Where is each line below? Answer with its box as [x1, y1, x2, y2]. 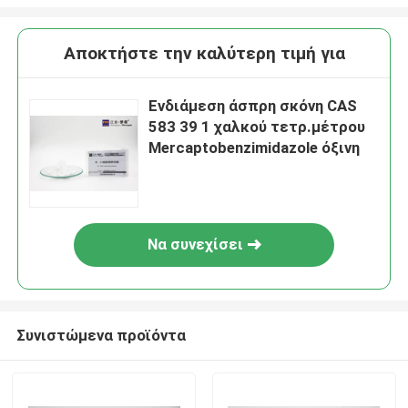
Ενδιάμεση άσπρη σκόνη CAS [148, 97, 358, 116]
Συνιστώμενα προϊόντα [15, 325, 186, 344]
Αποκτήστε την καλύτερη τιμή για [63, 43, 345, 65]
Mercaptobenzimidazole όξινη [148, 138, 361, 158]
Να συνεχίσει [147, 235, 243, 254]
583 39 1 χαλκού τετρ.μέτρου [148, 117, 366, 137]
